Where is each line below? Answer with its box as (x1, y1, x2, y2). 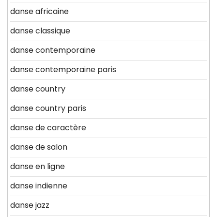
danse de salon (10, 141, 67, 153)
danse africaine (10, 6, 69, 17)
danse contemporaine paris (10, 64, 116, 76)
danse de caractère (10, 122, 86, 134)
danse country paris (10, 103, 86, 114)
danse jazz (10, 200, 49, 211)
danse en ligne (10, 161, 65, 172)
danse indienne (10, 180, 67, 192)
